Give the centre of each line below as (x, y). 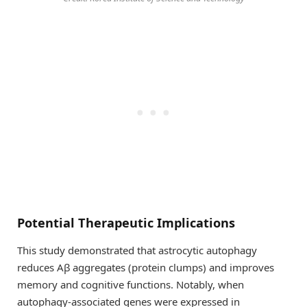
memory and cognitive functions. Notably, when (131, 284)
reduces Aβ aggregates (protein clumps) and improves (146, 267)
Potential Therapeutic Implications (126, 223)
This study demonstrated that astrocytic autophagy (137, 250)
